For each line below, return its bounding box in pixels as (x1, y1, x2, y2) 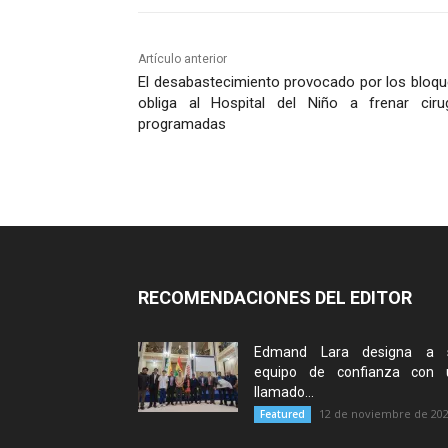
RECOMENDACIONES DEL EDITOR (138, 286, 412, 308)
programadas (138, 114, 226, 133)
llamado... (254, 383, 314, 400)
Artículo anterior (138, 51, 227, 66)
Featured (260, 406, 305, 421)
